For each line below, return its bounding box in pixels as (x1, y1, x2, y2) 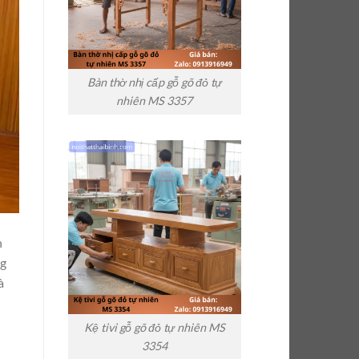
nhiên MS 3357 (116, 94, 193, 108)
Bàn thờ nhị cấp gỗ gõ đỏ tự (87, 75, 222, 90)
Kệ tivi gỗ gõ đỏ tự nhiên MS (83, 321, 225, 335)
